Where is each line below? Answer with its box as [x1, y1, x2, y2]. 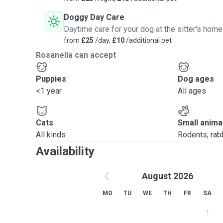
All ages [178, 86, 207, 96]
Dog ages [178, 74, 215, 84]
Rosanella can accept [36, 50, 116, 60]
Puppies [36, 74, 66, 84]
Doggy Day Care [64, 12, 124, 22]
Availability [36, 144, 95, 158]
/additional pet [124, 36, 172, 44]
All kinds [36, 130, 66, 139]
